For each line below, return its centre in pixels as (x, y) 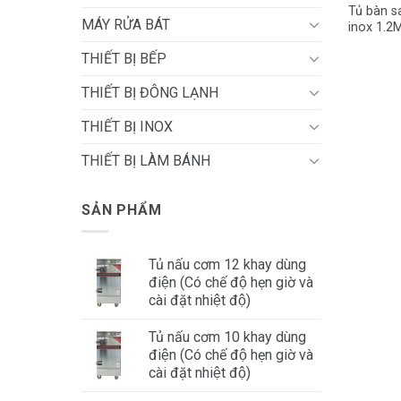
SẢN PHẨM (122, 209)
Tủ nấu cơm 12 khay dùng (227, 265)
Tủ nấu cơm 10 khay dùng (227, 337)
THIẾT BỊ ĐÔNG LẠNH (150, 92)
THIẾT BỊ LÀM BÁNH (146, 160)
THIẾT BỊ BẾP (124, 58)
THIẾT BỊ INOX (127, 126)
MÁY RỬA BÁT (126, 24)
